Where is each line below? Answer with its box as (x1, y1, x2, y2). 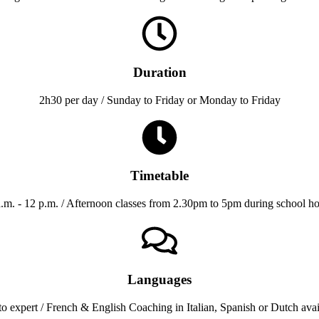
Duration (132, 64, 187, 80)
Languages (127, 271, 192, 287)
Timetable (130, 168, 189, 184)
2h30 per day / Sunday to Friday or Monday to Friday (38, 93, 281, 106)
